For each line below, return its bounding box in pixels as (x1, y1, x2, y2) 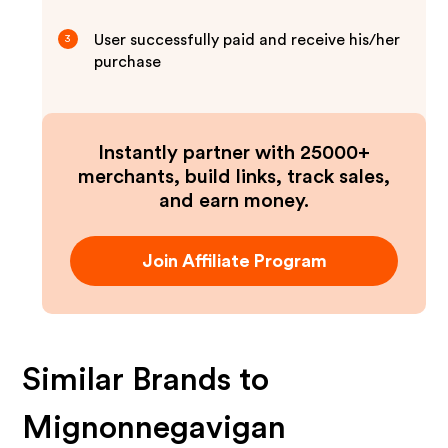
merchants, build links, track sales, (78, 167, 390, 187)
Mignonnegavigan (22, 412, 287, 444)
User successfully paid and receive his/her (94, 32, 401, 48)
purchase (94, 54, 162, 70)
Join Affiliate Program (141, 252, 327, 270)
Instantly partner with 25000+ (98, 143, 370, 163)
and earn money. (159, 191, 309, 211)
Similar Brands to (22, 364, 270, 396)
